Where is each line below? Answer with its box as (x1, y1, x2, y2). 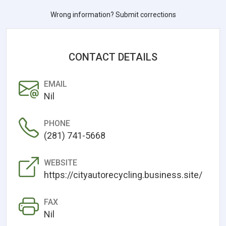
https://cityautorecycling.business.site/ (44, 169, 202, 180)
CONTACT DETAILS (69, 50, 157, 63)
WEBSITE (44, 157, 77, 167)
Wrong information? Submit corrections (50, 10, 176, 19)
